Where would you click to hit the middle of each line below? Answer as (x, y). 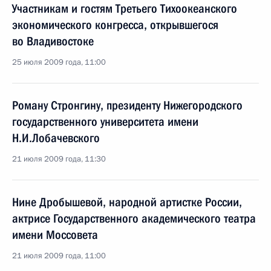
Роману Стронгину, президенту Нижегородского (127, 105)
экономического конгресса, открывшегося (115, 25)
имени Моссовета (55, 235)
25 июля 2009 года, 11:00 (59, 62)
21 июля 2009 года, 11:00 (59, 256)
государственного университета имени (105, 122)
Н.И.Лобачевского (56, 138)
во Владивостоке (53, 41)
